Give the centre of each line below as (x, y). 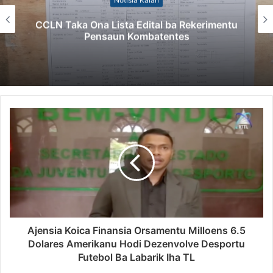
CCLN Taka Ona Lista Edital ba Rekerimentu (136, 25)
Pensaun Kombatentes (136, 36)
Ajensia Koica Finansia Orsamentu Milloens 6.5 (136, 231)
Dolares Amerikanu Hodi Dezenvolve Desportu (136, 244)
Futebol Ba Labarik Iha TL (136, 257)
